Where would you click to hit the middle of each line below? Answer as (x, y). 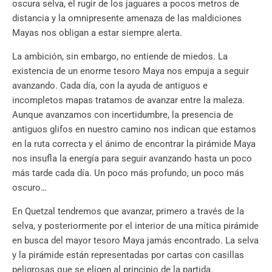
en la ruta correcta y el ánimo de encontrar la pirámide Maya (134, 144)
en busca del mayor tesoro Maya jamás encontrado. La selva (135, 241)
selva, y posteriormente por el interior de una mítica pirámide (135, 226)
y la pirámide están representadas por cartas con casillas (128, 255)
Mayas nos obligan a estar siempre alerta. (97, 33)
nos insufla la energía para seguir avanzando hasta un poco (132, 159)
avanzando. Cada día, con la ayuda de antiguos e (110, 86)
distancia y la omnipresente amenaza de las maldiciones (127, 19)
